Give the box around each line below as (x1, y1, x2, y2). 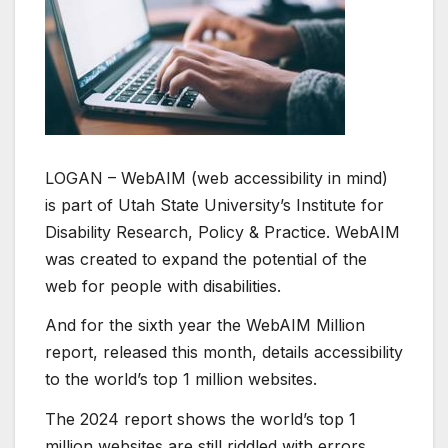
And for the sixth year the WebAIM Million (45, 315, 365, 336)
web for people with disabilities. (45, 275, 281, 296)
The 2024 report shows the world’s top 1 (45, 409, 356, 430)
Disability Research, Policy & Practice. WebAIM (45, 221, 400, 242)
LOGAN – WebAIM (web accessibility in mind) (45, 167, 388, 188)
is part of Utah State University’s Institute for (45, 194, 384, 215)
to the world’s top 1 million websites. (45, 369, 317, 390)
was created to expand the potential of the (45, 248, 367, 269)
